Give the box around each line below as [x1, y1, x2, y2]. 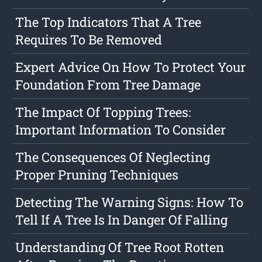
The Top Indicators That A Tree [15, 13, 202, 30]
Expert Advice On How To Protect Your [15, 58, 246, 75]
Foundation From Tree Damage [15, 75, 201, 93]
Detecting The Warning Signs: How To [15, 193, 244, 211]
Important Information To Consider [15, 120, 226, 138]
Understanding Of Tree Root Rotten [15, 238, 225, 256]
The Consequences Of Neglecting [15, 148, 211, 166]
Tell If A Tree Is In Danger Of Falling [15, 211, 228, 228]
